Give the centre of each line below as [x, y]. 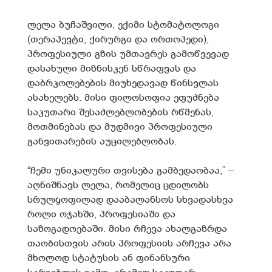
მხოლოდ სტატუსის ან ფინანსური [109, 258]
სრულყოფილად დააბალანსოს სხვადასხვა [130, 200]
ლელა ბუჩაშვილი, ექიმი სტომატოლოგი [123, 25]
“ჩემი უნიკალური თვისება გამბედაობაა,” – [131, 171]
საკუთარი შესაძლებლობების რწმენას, [121, 112]
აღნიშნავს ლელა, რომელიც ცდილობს [118, 185]
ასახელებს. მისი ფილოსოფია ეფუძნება [123, 98]
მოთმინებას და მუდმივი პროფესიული [120, 127]
